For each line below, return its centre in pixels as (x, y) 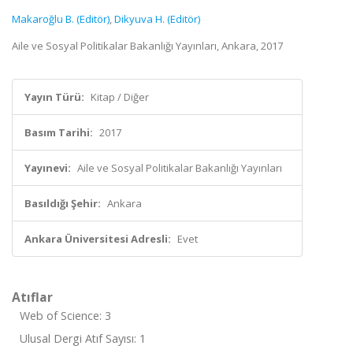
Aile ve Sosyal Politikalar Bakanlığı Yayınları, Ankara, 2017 (147, 46)
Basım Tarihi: (59, 132)
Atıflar (32, 297)
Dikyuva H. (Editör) (157, 19)
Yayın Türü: (54, 97)
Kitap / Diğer (120, 97)
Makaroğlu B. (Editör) (61, 19)
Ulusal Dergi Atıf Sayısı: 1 (83, 338)
